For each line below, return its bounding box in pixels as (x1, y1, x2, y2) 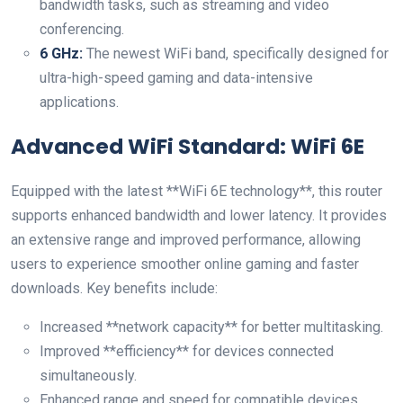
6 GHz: (40, 45, 83, 62)
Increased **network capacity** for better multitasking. (40, 318, 383, 336)
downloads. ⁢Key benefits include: (11, 280, 218, 297)
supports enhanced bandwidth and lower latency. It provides (11, 207, 387, 224)
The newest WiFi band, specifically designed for (83, 45, 389, 62)
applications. (40, 94, 119, 111)
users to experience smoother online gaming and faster (11, 255, 359, 273)
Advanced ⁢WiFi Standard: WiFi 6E (11, 131, 364, 161)
